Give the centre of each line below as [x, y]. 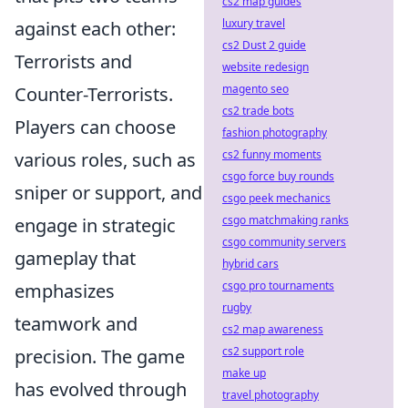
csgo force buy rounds [278, 176]
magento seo [255, 89]
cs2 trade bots [258, 111]
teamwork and [76, 324]
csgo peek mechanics [276, 198]
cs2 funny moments [272, 154]
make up [244, 373]
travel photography [270, 395]
